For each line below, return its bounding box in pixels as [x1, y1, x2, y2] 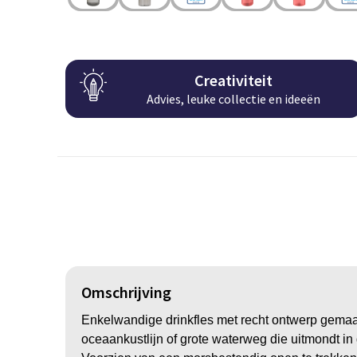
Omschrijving [80, 281, 171, 302]
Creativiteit [194, 70, 273, 91]
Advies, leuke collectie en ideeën [147, 91, 321, 108]
